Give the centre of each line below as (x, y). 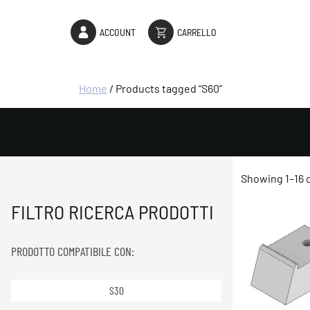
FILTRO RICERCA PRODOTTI (112, 212)
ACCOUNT (118, 32)
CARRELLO (197, 32)
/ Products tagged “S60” (165, 88)
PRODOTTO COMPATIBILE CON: (73, 251)
